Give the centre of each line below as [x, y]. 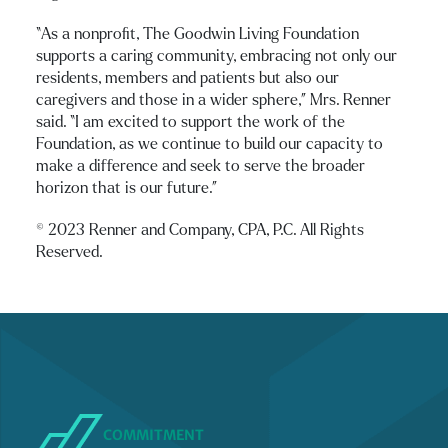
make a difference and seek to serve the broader [200, 165]
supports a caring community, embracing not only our [216, 55]
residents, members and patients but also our [187, 77]
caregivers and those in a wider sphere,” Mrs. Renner [213, 99]
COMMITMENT [153, 434]
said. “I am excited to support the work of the [190, 121]
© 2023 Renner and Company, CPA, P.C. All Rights [200, 229]
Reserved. [69, 251]
